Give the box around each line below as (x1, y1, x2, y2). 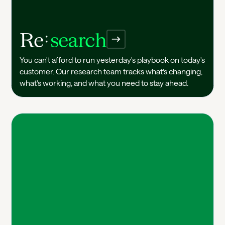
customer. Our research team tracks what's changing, (20, 66, 203, 76)
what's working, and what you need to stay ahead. (20, 78, 189, 87)
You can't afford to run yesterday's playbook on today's (20, 55, 205, 64)
